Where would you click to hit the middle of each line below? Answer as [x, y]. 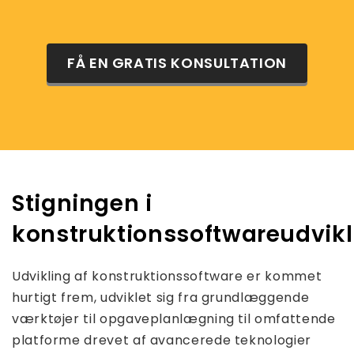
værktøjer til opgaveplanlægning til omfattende [174, 319]
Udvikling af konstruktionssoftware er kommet [167, 277]
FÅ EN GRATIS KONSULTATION [177, 63]
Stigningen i [82, 204]
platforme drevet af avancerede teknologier [162, 341]
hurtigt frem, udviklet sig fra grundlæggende [161, 298]
